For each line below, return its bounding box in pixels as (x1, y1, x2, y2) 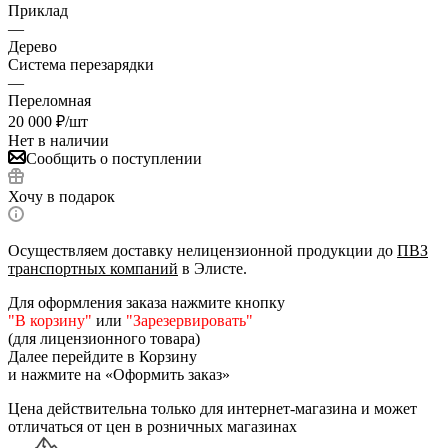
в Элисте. (178, 259, 247, 277)
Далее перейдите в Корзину (8, 347, 197, 365)
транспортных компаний (8, 259, 178, 277)
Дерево (8, 37, 57, 55)
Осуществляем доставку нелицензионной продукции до (8, 241, 397, 259)
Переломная (8, 91, 91, 109)
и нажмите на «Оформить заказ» (8, 365, 234, 383)
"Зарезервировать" (126, 311, 253, 329)
